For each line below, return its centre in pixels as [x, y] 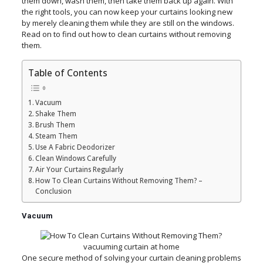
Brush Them [55, 124]
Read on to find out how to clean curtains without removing [126, 34]
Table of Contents [68, 73]
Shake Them [56, 113]
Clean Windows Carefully [76, 158]
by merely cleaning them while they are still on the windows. [128, 23]
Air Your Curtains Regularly [80, 169]
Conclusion [54, 191]
